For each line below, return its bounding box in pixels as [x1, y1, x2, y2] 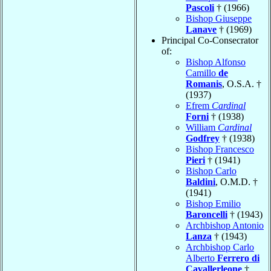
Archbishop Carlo [186, 242, 254, 253]
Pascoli [186, 2, 214, 13]
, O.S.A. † [222, 79, 261, 90]
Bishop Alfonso [186, 57, 246, 68]
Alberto [186, 253, 217, 264]
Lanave [186, 24, 217, 35]
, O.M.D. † [215, 177, 258, 188]
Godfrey [186, 133, 220, 144]
